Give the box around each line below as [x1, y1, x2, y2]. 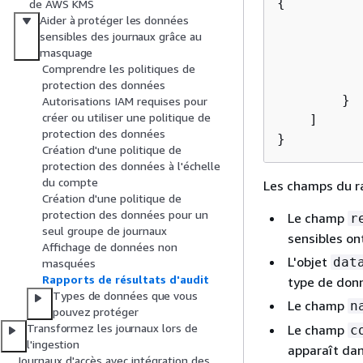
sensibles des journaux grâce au [40, 29, 202, 44]
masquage [40, 45, 93, 60]
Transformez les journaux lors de [27, 321, 198, 335]
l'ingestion [27, 337, 80, 352]
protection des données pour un [42, 207, 208, 222]
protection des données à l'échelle [42, 159, 220, 173]
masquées [42, 256, 96, 271]
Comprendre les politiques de [42, 62, 195, 76]
